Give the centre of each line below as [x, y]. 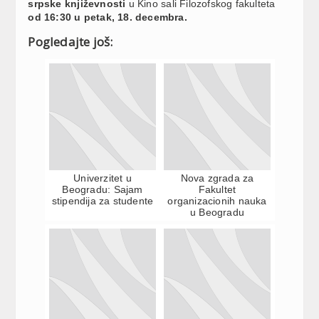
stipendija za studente [103, 200]
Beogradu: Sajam [103, 189]
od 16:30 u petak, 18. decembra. [108, 17]
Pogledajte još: [70, 41]
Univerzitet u [103, 178]
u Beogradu [217, 212]
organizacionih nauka [217, 200]
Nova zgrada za [217, 178]
